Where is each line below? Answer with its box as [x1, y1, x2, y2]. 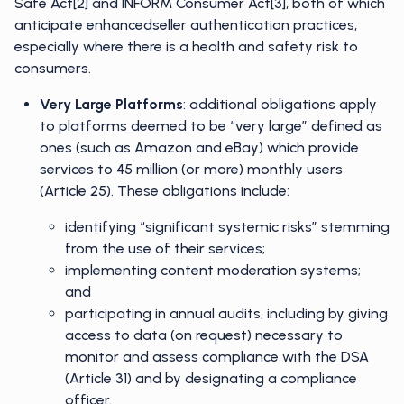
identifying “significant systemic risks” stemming [65, 218, 390, 235]
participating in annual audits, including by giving [65, 305, 388, 322]
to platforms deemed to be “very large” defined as [40, 117, 382, 134]
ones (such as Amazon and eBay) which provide [40, 139, 359, 156]
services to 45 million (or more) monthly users [40, 161, 343, 178]
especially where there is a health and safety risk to [14, 38, 358, 55]
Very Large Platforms [40, 96, 183, 113]
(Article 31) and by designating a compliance [65, 370, 357, 387]
